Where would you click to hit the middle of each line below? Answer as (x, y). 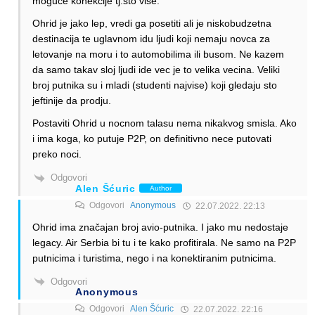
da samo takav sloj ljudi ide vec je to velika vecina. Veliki (156, 70)
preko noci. (57, 154)
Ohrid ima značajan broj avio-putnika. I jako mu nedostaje (160, 227)
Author (160, 188)
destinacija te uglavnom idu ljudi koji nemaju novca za (151, 39)
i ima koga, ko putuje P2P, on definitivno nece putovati (152, 139)
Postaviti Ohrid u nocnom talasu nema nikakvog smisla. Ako (165, 123)
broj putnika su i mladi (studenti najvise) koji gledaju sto (155, 85)
